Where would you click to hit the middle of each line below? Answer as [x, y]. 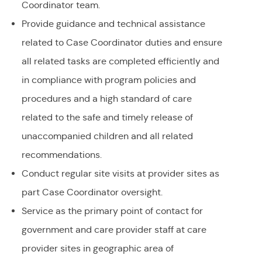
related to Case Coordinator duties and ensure [122, 43]
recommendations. [61, 155]
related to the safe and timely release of [107, 118]
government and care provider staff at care [114, 230]
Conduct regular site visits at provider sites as [120, 174]
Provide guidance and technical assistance [113, 24]
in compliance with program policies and [108, 80]
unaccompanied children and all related [107, 136]
